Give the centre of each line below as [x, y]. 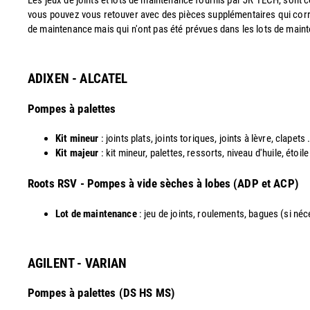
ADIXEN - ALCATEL [78, 79]
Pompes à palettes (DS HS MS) [102, 293]
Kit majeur [77, 153]
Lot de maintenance [96, 213]
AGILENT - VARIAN [77, 263]
